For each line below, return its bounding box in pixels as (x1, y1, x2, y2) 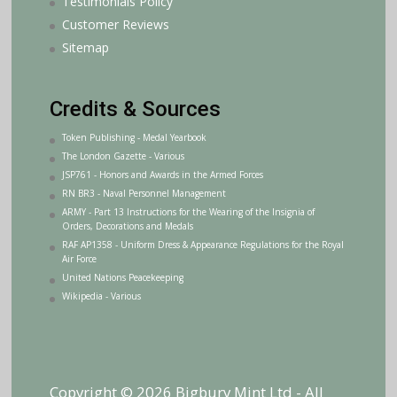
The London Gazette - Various (61, 149, 184, 162)
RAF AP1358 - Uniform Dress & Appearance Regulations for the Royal (61, 237, 344, 251)
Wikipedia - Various (61, 289, 141, 302)
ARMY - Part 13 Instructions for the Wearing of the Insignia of (61, 205, 315, 218)
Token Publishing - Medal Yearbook (61, 130, 206, 144)
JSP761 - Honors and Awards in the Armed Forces (61, 167, 263, 181)
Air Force (61, 252, 97, 265)
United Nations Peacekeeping (61, 270, 183, 284)
